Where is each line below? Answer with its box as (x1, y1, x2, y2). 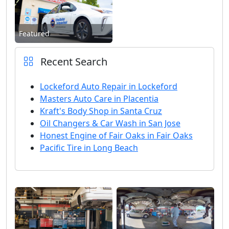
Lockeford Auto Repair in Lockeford (40, 80, 177, 92)
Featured (19, 28, 50, 38)
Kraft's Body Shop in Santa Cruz (40, 105, 162, 117)
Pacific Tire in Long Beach (40, 142, 138, 153)
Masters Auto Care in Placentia (40, 93, 158, 104)
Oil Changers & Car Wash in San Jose (40, 117, 180, 129)
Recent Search (38, 54, 107, 68)
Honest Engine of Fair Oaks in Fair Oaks (40, 129, 193, 141)
